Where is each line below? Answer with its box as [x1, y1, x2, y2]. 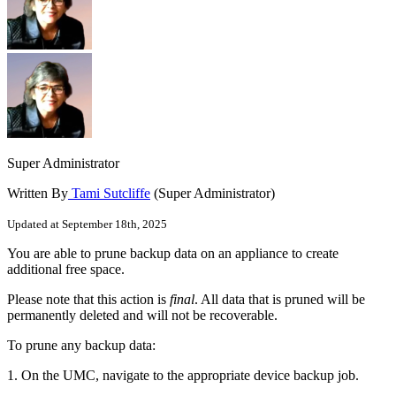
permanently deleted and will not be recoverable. [7, 307, 278, 323]
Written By [7, 185, 68, 201]
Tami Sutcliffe [68, 185, 150, 201]
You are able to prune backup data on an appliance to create [7, 245, 339, 261]
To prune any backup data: [7, 337, 156, 353]
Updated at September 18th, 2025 [7, 217, 167, 231]
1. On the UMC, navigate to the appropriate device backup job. [7, 367, 362, 383]
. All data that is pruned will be [194, 291, 365, 307]
